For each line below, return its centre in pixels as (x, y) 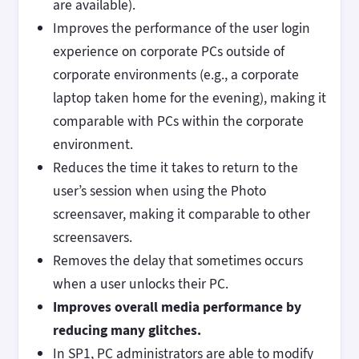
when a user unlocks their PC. (140, 283)
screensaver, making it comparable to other (181, 214)
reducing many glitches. (127, 330)
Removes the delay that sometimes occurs (177, 260)
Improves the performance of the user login (181, 28)
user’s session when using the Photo (159, 190)
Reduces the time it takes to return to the (175, 167)
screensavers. (92, 237)
